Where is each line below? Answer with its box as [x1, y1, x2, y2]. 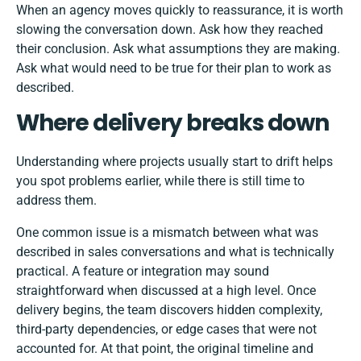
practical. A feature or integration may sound [16, 263, 269, 280]
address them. [16, 193, 97, 209]
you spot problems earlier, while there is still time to [16, 173, 305, 189]
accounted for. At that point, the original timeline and [16, 341, 313, 357]
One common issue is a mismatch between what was [16, 225, 318, 241]
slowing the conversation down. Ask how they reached [16, 22, 323, 38]
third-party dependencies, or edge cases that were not [16, 322, 317, 338]
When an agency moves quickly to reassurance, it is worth [16, 2, 343, 19]
